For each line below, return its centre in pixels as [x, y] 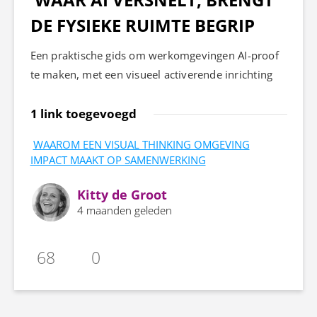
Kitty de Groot [122, 194]
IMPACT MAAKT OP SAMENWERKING [118, 160]
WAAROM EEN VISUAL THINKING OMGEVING [141, 144]
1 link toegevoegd [83, 113]
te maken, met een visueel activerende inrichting [151, 74]
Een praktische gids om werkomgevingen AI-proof [154, 55]
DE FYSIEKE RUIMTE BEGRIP [142, 25]
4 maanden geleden [124, 210]
